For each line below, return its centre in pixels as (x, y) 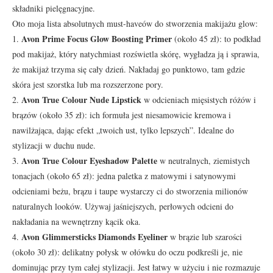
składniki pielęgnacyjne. (54, 8)
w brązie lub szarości (205, 236)
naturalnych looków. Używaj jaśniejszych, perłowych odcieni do (123, 206)
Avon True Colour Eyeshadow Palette (89, 160)
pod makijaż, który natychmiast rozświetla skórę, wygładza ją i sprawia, (136, 54)
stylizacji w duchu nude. (54, 145)
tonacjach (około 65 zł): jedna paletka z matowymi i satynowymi (124, 175)
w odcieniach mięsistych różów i (199, 99)
